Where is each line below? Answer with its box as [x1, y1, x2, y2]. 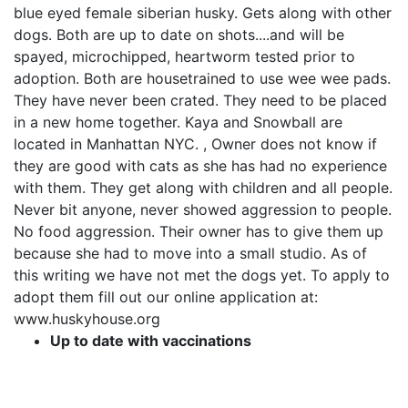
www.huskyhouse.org [14, 309, 160, 328]
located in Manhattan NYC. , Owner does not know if [14, 134, 377, 153]
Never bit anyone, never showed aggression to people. [14, 199, 392, 219]
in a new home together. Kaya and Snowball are [14, 112, 342, 131]
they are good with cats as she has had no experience [14, 156, 387, 175]
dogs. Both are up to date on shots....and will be [14, 25, 344, 44]
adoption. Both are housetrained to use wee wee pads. [14, 68, 391, 87]
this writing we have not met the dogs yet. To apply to [14, 265, 390, 284]
